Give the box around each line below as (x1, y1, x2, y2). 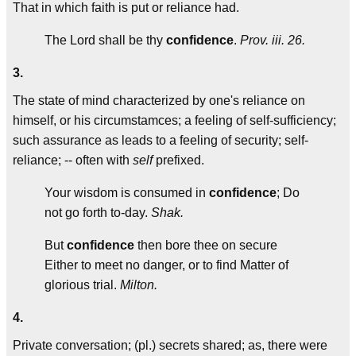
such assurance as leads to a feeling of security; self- (13, 133, 308, 147)
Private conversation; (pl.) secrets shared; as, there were (13, 339, 327, 352)
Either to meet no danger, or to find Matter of (44, 258, 288, 272)
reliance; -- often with (13, 153, 133, 167)
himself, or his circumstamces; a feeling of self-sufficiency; (13, 114, 336, 127)
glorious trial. (44, 278, 120, 292)
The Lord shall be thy (44, 33, 166, 47)
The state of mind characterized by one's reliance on (13, 94, 305, 107)
